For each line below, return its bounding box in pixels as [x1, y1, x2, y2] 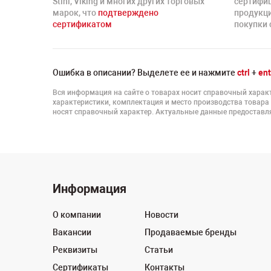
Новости [145, 210, 178, 220]
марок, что [53, 8, 98, 18]
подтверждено [98, 8, 158, 18]
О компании [53, 210, 101, 220]
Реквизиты [53, 245, 97, 255]
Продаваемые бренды [145, 227, 237, 237]
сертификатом [53, 19, 112, 29]
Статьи [145, 245, 173, 255]
